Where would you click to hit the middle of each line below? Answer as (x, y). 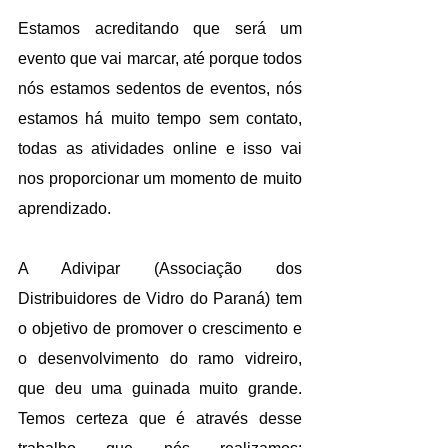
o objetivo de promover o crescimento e (160, 328)
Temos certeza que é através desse (160, 418)
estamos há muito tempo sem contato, (160, 118)
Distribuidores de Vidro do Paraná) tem (160, 298)
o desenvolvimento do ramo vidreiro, (160, 358)
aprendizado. (66, 208)
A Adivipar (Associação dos (160, 268)
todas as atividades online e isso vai (160, 148)
